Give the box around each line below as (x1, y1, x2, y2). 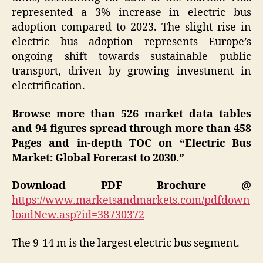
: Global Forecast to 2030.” (50, 151, 184, 165)
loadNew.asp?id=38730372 (12, 208, 144, 222)
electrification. (12, 79, 85, 93)
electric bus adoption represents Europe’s (12, 35, 251, 49)
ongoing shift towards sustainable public (12, 50, 251, 64)
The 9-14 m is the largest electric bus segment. (12, 236, 240, 250)
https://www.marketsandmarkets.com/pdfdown (12, 194, 250, 208)
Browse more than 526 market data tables (12, 107, 251, 121)
